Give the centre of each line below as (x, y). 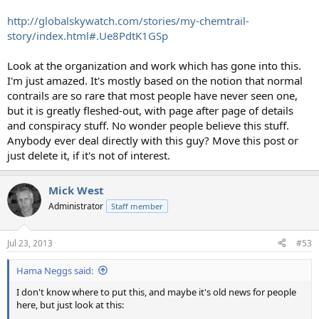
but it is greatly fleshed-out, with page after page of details (150, 111)
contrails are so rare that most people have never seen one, (152, 96)
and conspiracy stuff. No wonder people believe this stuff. (148, 126)
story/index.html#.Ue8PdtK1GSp (88, 36)
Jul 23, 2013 (30, 243)
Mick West (76, 190)
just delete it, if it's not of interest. (89, 156)
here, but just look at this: (70, 304)
